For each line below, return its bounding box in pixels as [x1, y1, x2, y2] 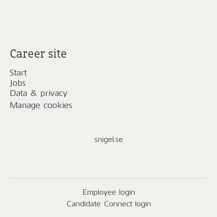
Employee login [82, 187, 135, 197]
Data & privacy [10, 88, 67, 98]
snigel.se [94, 135, 123, 144]
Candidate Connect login [66, 199, 151, 208]
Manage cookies [10, 100, 72, 110]
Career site [10, 46, 67, 61]
